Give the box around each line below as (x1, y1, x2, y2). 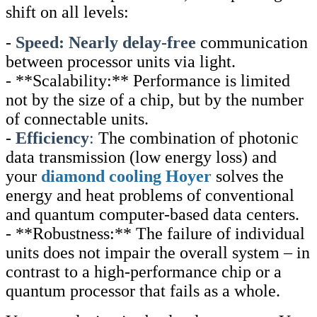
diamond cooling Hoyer (41, 166, 216, 185)
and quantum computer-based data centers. (6, 204, 299, 224)
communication (200, 33, 308, 52)
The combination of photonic (94, 128, 299, 147)
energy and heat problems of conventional (6, 185, 294, 204)
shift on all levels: (6, 2, 129, 21)
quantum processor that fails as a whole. (6, 281, 280, 300)
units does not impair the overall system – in (6, 243, 310, 262)
